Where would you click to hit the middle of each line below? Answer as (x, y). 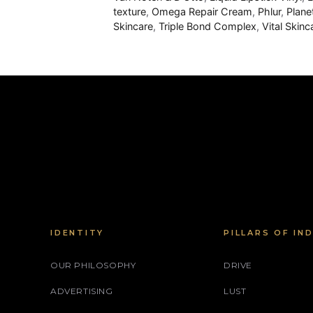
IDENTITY (77, 233)
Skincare (133, 27)
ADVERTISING (82, 291)
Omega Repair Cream (202, 12)
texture (130, 12)
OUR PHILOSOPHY (93, 265)
